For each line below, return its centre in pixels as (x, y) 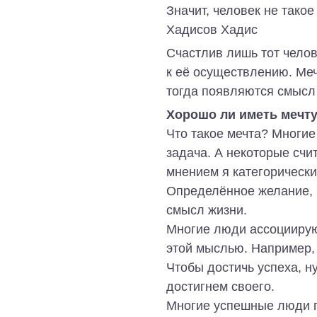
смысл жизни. (207, 210)
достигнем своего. (220, 287)
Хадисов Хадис (212, 29)
